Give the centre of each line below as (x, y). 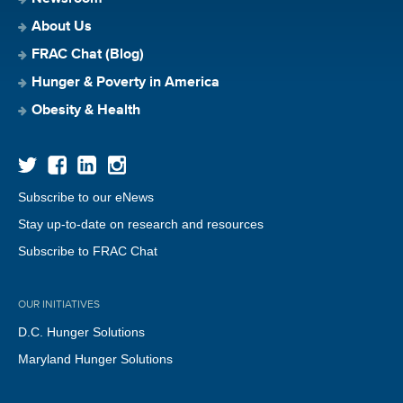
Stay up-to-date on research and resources (141, 224)
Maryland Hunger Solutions (95, 358)
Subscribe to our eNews (86, 197)
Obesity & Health (86, 110)
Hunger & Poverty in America (125, 82)
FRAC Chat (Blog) (88, 54)
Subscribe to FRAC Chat (88, 251)
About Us (62, 27)
